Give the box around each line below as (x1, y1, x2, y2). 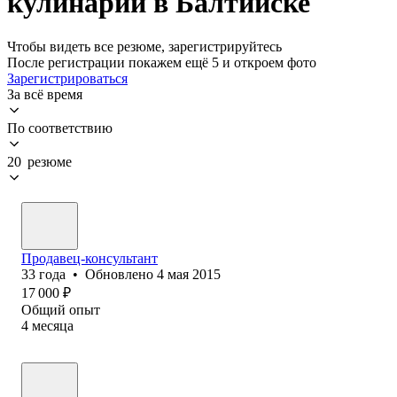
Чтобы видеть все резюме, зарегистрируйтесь (7, 38, 282, 54)
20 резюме (7, 153, 72, 169)
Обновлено (85, 266, 157, 282)
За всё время (7, 86, 82, 102)
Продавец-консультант (21, 250, 158, 266)
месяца (32, 317, 74, 333)
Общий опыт (21, 301, 100, 317)
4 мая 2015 (157, 266, 221, 282)
